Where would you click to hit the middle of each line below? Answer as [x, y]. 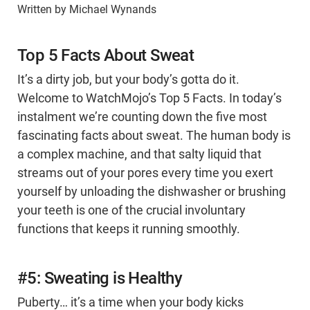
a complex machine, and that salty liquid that [139, 155]
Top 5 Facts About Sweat [106, 56]
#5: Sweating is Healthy [100, 279]
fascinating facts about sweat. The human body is [154, 136]
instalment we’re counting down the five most [142, 117]
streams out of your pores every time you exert [145, 173]
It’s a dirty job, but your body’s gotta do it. [128, 80]
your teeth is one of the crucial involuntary [131, 211]
